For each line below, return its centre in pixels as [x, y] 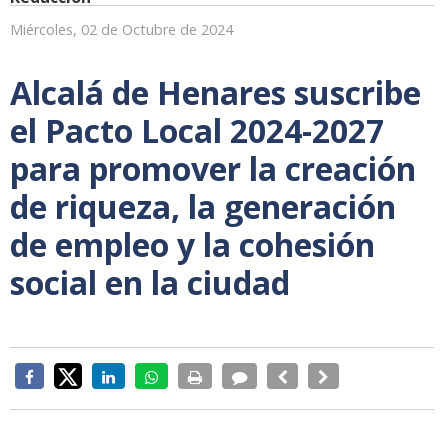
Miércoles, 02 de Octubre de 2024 [121, 30]
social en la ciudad [150, 283]
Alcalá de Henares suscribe [215, 93]
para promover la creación [213, 169]
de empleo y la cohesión [192, 245]
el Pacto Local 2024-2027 [197, 131]
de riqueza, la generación [203, 207]
